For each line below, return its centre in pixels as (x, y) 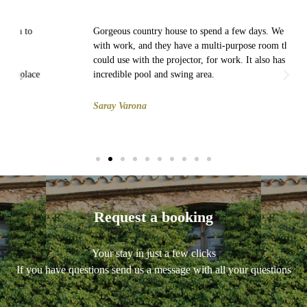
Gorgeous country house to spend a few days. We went (154, 31)
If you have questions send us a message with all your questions (153, 269)
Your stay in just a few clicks (153, 253)
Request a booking (153, 217)
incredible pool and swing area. (109, 74)
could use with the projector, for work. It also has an (150, 60)
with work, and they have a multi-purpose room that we (156, 45)
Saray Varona (75, 106)
